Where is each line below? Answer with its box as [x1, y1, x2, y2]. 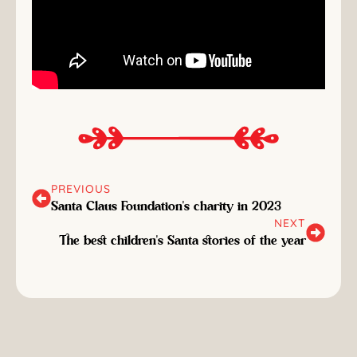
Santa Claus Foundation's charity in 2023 [51, 198, 281, 214]
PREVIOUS [51, 181, 111, 196]
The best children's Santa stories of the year [59, 232, 306, 249]
